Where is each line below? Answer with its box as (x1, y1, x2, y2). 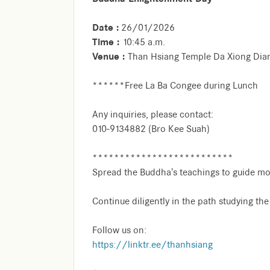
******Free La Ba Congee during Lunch (92, 80, 258, 92)
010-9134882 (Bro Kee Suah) (92, 123, 210, 136)
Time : (92, 36, 122, 49)
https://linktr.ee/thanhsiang (92, 239, 213, 251)
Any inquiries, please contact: (92, 108, 213, 121)
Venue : (92, 50, 128, 63)
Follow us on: (92, 224, 146, 237)
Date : (92, 21, 119, 34)
